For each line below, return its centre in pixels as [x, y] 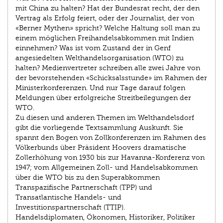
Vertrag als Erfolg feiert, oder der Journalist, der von [105, 18]
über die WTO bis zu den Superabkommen [88, 177]
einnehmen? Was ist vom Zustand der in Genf [93, 48]
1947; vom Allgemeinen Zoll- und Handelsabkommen [107, 167]
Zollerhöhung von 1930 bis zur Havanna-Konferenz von [110, 157]
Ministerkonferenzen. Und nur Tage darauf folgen [100, 88]
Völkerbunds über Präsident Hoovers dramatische [101, 147]
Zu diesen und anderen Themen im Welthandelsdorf [105, 117]
